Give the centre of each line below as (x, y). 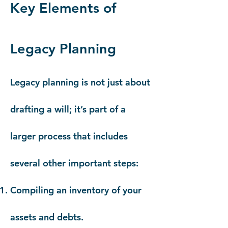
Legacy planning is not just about (80, 82)
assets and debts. (47, 217)
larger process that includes (69, 136)
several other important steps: (74, 163)
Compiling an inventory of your (76, 190)
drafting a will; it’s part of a (68, 109)
